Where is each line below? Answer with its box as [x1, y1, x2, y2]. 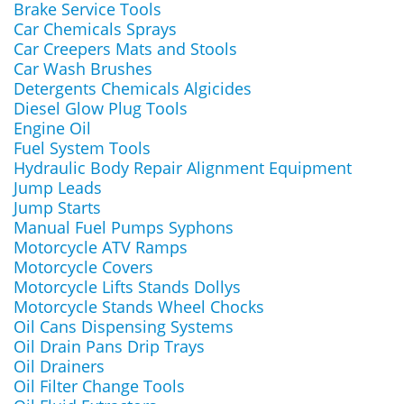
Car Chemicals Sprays [14, 18, 177, 40]
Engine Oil [14, 117, 91, 139]
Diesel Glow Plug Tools [14, 97, 188, 119]
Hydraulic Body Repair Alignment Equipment [14, 157, 352, 179]
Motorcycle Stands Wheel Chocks [14, 296, 264, 317]
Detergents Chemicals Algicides [14, 78, 252, 99]
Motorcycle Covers [14, 256, 153, 278]
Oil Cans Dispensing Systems [14, 316, 234, 337]
